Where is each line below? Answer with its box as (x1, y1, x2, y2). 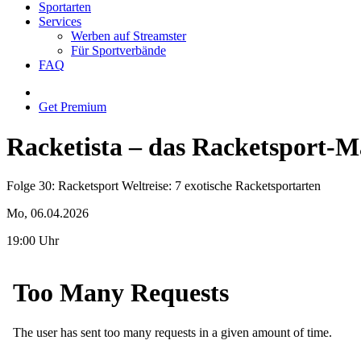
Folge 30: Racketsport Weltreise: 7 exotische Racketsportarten (6, 179, 321, 193)
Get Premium (39, 100, 106, 114)
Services (39, 15, 81, 29)
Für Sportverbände (71, 44, 166, 58)
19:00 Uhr (6, 234, 59, 248)
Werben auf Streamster (71, 29, 186, 44)
